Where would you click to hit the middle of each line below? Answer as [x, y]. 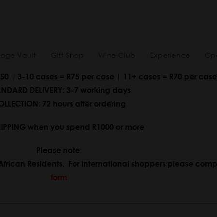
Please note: [59, 150]
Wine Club [117, 55]
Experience [170, 55]
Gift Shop [68, 55]
